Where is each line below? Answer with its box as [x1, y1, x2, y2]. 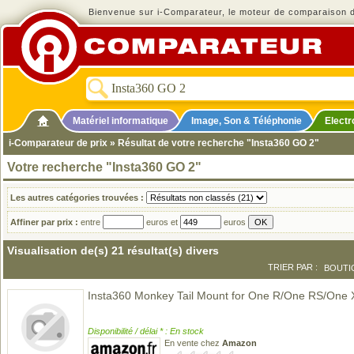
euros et [144, 217, 180, 227]
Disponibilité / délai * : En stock [88, 326, 204, 336]
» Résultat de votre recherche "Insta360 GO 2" [107, 137, 319, 149]
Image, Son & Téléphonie [191, 115, 302, 126]
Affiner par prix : [10, 217, 78, 227]
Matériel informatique [73, 115, 168, 126]
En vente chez [164, 338, 222, 348]
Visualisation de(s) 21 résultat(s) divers [7, 244, 219, 257]
